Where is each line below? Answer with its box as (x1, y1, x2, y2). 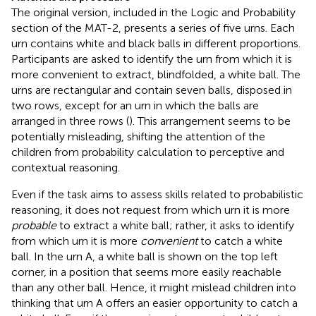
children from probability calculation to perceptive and (11, 145, 284, 159)
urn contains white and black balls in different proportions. (11, 36, 300, 50)
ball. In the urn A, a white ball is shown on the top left (11, 249, 278, 263)
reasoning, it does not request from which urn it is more (11, 202, 290, 217)
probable (11, 218, 56, 232)
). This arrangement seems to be (129, 114, 291, 128)
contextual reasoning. (11, 160, 120, 174)
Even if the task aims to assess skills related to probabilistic (11, 187, 303, 201)
